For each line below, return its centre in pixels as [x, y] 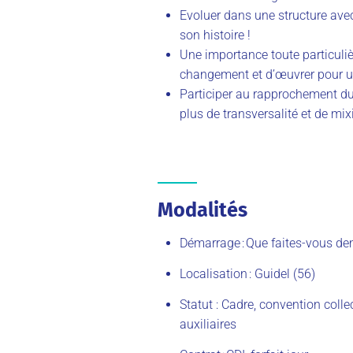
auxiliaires [208, 324]
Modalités [203, 210]
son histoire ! [217, 35]
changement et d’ [227, 74]
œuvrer [295, 74]
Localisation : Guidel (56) [249, 273]
